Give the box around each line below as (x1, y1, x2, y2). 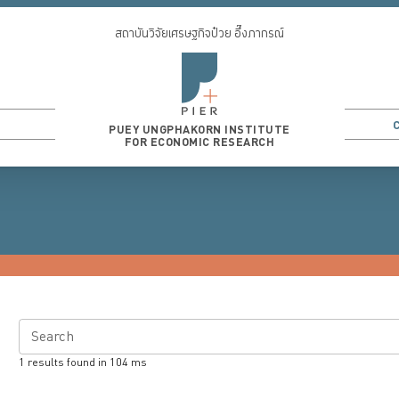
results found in (25, 354, 110, 371)
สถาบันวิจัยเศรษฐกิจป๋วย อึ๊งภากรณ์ (115, 25, 284, 43)
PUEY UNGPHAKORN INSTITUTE (109, 121, 290, 139)
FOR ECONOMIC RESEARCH (124, 134, 275, 151)
